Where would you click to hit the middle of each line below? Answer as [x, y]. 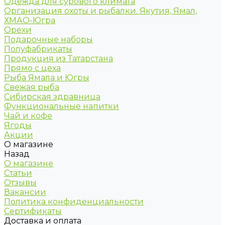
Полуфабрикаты [38, 49]
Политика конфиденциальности [74, 202]
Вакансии [25, 192]
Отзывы [20, 183]
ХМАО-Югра [30, 21]
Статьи [18, 173]
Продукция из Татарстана [59, 59]
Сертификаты [33, 211]
